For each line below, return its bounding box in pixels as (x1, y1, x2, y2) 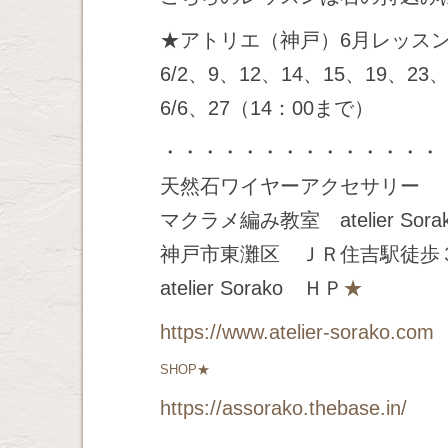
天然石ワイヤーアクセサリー (160, 175, 420, 197)
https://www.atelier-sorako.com (160, 321, 434, 343)
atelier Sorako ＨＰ (160, 277, 343, 299)
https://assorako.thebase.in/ (160, 397, 407, 419)
